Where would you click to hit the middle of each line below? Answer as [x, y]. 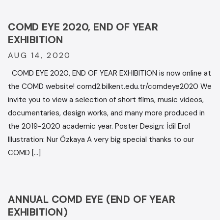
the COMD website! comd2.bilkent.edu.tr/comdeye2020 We [110, 86]
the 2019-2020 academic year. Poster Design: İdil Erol [99, 126]
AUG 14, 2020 [40, 55]
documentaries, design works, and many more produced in [106, 113]
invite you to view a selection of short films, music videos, [106, 100]
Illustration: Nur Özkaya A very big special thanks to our [101, 139]
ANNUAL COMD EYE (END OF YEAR [92, 199]
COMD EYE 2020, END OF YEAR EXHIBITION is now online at [110, 73]
